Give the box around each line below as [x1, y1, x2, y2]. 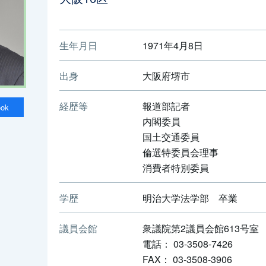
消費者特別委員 [142, 160, 209, 175]
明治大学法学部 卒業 [142, 190, 237, 205]
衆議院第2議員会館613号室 [142, 220, 259, 235]
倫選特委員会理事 [142, 144, 218, 159]
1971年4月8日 [142, 37, 203, 52]
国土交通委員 [142, 129, 199, 144]
